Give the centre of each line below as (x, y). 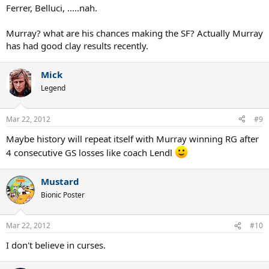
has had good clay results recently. (77, 46)
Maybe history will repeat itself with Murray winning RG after (132, 138)
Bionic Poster (63, 195)
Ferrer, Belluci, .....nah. (52, 8)
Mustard (60, 181)
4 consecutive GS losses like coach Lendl (90, 152)
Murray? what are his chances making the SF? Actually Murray (134, 33)
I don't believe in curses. (56, 245)
